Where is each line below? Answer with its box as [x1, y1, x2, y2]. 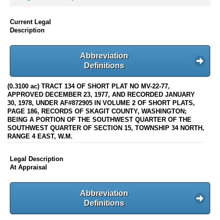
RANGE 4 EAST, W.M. [7, 133, 73, 140]
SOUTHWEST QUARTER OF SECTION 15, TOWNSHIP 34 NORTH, [7, 124, 204, 132]
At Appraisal [10, 164, 47, 171]
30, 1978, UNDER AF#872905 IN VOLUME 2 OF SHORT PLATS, [7, 99, 195, 107]
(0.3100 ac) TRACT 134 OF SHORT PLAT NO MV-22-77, [7, 82, 170, 90]
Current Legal [10, 18, 51, 26]
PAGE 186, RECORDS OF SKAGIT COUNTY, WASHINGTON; [7, 108, 187, 115]
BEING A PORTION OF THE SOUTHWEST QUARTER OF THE [7, 116, 192, 124]
